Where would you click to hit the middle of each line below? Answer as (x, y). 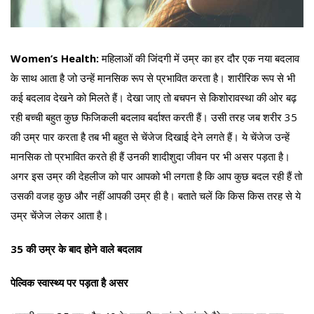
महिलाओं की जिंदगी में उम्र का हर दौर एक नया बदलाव (199, 58)
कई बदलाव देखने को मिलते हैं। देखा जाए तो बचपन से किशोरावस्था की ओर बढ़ (153, 97)
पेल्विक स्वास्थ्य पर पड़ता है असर (69, 282)
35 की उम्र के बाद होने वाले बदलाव (76, 248)
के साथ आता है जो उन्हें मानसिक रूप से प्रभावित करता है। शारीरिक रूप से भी (153, 77)
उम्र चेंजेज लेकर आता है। (60, 215)
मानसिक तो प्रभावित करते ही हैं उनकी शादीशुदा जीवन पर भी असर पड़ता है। (150, 156)
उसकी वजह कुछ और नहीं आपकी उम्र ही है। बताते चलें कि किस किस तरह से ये (156, 195)
